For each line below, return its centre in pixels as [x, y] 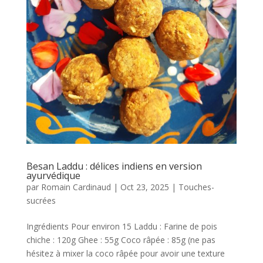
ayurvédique [53, 176]
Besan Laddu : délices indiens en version [114, 166]
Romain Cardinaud [76, 187]
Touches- [196, 187]
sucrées [41, 201]
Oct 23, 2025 [144, 187]
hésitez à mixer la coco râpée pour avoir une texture [125, 254]
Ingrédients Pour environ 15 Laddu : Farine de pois [122, 227]
